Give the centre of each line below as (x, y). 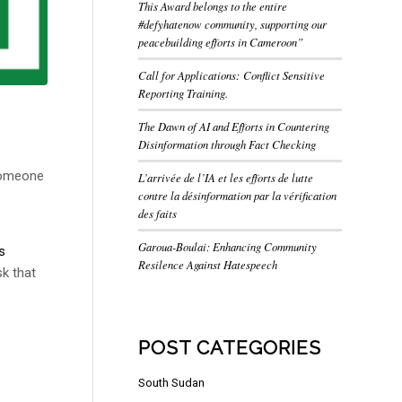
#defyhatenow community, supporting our (232, 24)
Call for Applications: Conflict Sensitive (231, 75)
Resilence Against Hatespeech (207, 264)
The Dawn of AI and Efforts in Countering (233, 126)
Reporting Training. (183, 93)
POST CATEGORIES (229, 348)
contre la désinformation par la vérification (237, 195)
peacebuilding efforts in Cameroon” (220, 42)
